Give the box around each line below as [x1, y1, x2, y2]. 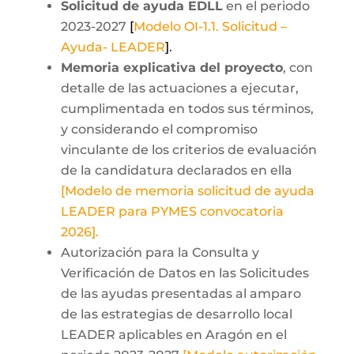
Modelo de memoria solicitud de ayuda [64, 183, 314, 198]
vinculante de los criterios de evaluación [60, 142, 317, 157]
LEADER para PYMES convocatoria [60, 204, 284, 219]
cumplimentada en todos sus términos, [60, 101, 314, 116]
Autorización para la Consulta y [60, 245, 259, 260]
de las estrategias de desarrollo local [60, 307, 292, 322]
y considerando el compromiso [60, 122, 258, 137]
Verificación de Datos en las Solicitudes [60, 265, 309, 281]
